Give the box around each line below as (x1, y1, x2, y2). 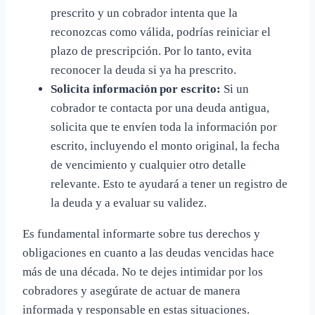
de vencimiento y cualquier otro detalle (51, 158, 246, 172)
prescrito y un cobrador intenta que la (51, 6, 238, 20)
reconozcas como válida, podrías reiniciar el (51, 25, 271, 39)
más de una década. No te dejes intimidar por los (22, 265, 263, 279)
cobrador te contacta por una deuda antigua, (51, 101, 269, 115)
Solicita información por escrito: (51, 82, 221, 96)
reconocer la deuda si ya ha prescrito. (51, 63, 236, 77)
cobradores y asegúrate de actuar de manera (22, 284, 240, 298)
